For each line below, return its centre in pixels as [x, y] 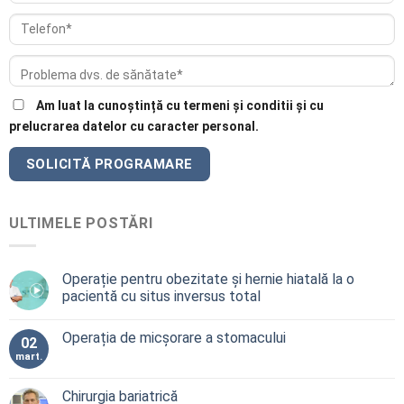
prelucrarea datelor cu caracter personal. [134, 127]
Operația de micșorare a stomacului [174, 337]
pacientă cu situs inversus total [161, 296]
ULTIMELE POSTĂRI [81, 224]
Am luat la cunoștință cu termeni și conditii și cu [180, 106]
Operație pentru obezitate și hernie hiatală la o [208, 279]
